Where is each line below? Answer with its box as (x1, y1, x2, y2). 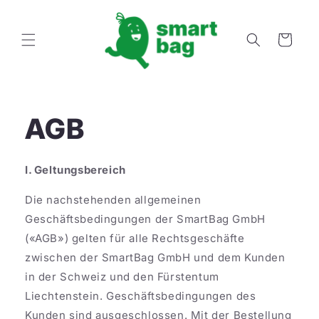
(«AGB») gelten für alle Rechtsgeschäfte (25, 231, 245, 245)
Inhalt (21, 23, 53, 38)
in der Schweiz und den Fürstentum (25, 269, 219, 283)
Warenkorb (256, 33, 312, 46)
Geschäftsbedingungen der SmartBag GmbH (25, 211, 266, 226)
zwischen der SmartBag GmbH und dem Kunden (25, 250, 286, 264)
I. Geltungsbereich (25, 162, 126, 177)
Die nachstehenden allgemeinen (25, 192, 202, 206)
